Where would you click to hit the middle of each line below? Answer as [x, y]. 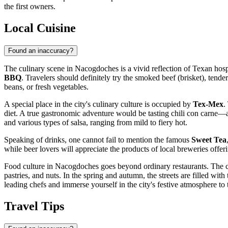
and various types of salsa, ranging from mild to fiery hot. [96, 123]
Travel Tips [34, 206]
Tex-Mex [208, 104]
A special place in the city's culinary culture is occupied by [98, 104]
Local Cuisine [40, 28]
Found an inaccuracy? [41, 51]
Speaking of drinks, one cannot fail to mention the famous [98, 140]
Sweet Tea [209, 140]
